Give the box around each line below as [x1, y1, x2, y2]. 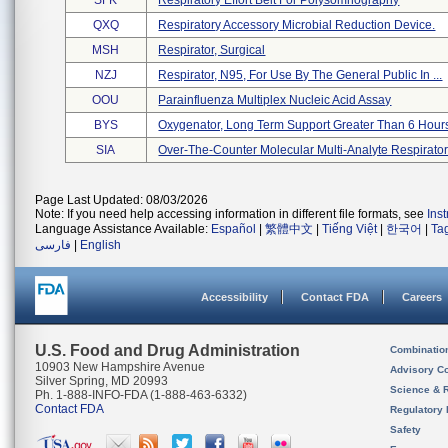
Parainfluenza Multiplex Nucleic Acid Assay [158, 93, 392, 107]
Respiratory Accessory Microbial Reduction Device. [158, 18, 436, 32]
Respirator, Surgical [158, 43, 266, 57]
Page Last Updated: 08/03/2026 [35, 193, 208, 207]
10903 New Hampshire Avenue [35, 360, 205, 374]
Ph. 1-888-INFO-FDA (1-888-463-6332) [35, 388, 247, 402]
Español [211, 222, 256, 236]
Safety [390, 424, 421, 435]
